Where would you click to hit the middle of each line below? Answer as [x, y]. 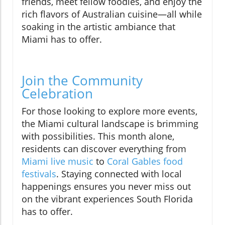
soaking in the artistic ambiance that [98, 26]
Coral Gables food [145, 161]
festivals [39, 174]
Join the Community [82, 80]
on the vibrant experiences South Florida [107, 199]
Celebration [57, 93]
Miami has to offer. [62, 39]
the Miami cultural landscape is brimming [110, 123]
